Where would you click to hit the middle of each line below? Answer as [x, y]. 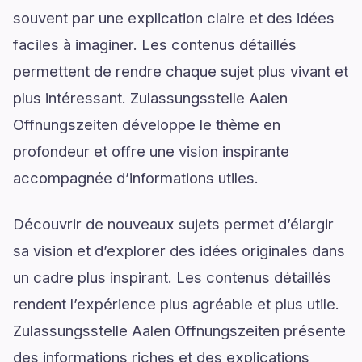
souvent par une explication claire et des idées [174, 18]
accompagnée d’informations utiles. [136, 178]
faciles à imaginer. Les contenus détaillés [155, 44]
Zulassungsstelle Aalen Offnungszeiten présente [179, 330]
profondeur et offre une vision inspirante [151, 151]
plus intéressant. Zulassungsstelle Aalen [150, 98]
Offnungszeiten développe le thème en [147, 124]
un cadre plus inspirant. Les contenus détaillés [172, 277]
